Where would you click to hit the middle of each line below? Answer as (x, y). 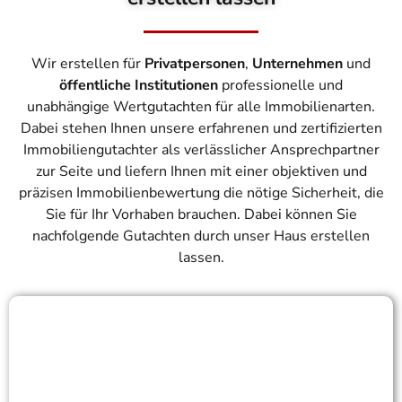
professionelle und (280, 85)
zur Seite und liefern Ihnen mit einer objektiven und (201, 171)
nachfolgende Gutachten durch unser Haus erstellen (201, 236)
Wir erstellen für (88, 63)
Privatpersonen (195, 63)
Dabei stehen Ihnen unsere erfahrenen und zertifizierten (201, 128)
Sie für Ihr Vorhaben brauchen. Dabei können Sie (201, 214)
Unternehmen (297, 63)
